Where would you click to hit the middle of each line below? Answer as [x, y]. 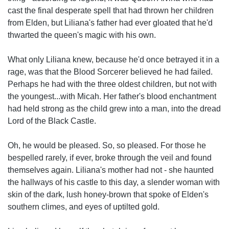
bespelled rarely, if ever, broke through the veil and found [110, 158]
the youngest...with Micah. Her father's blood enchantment [112, 96]
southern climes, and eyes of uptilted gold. [84, 207]
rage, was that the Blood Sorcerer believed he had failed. [110, 72]
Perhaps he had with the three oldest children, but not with [112, 84]
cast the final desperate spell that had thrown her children [111, 10]
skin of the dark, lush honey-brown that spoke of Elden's [108, 194]
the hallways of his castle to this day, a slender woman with [114, 182]
